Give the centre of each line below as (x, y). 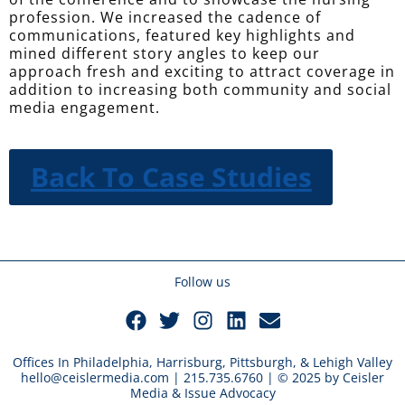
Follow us (202, 281)
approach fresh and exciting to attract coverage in (202, 72)
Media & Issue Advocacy (202, 392)
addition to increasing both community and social (200, 90)
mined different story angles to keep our (165, 54)
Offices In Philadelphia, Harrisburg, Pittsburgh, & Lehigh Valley (202, 362)
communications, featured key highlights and (182, 36)
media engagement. (87, 108)
